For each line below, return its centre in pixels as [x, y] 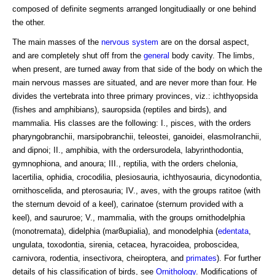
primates [201, 258]
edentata [233, 231]
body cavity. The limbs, [212, 55]
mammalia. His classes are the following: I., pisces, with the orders [132, 123]
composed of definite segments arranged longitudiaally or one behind [134, 9]
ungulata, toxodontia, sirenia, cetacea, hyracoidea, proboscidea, [126, 244]
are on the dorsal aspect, [204, 42]
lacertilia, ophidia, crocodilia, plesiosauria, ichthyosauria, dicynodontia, [137, 177]
